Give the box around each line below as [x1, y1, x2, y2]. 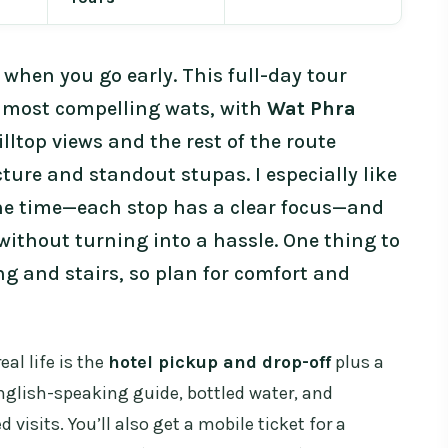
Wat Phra [267, 97, 356, 121]
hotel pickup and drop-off [108, 351, 331, 374]
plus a [331, 351, 384, 374]
